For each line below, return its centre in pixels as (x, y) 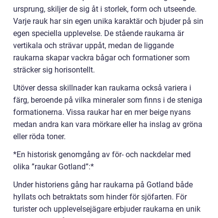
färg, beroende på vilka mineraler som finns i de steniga (108, 100)
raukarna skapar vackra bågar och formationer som (101, 58)
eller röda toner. (39, 137)
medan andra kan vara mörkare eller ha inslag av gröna (108, 125)
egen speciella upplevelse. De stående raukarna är (99, 34)
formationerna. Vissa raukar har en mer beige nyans (102, 112)
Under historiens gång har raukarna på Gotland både (103, 185)
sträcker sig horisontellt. (54, 70)
